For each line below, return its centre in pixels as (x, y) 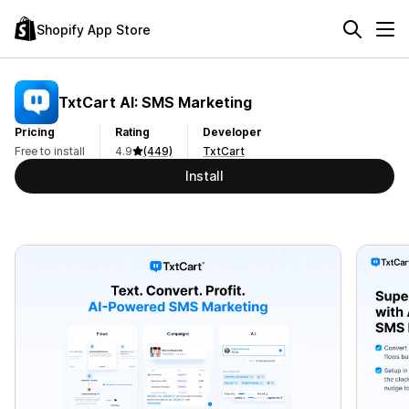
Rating (132, 132)
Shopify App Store (94, 29)
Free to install (50, 151)
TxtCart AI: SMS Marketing (155, 102)
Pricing (35, 132)
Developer (232, 132)
